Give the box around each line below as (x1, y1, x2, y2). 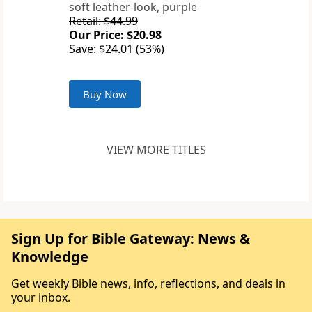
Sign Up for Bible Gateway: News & (11, 229, 250, 249)
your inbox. (11, 290, 70, 306)
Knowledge (11, 247, 88, 267)
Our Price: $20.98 (69, 27, 162, 43)
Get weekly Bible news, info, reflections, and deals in (11, 276, 286, 292)
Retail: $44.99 (69, 13, 138, 29)
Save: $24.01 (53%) (69, 41, 164, 57)
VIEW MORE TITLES (106, 142, 206, 158)
